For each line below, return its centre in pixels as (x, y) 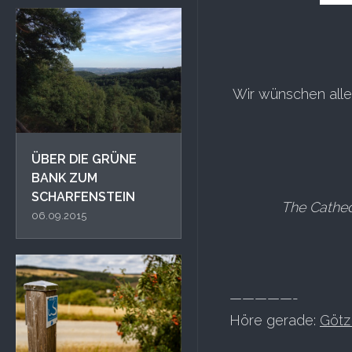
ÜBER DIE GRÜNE (84, 159)
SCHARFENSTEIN (83, 196)
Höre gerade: (275, 320)
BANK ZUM (64, 178)
